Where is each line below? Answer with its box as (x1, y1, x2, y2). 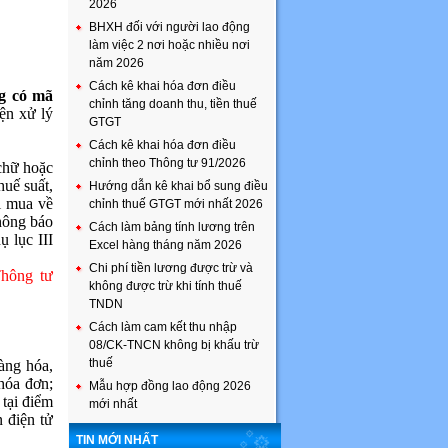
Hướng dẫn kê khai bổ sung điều (89, 179, 268, 193)
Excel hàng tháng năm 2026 (89, 238, 242, 252)
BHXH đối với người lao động (89, 20, 250, 34)
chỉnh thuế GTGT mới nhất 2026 (89, 197, 263, 211)
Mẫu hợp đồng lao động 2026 (89, 379, 251, 393)
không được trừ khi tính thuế (89, 279, 242, 293)
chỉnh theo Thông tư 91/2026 (89, 156, 246, 170)
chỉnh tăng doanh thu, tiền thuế (89, 97, 257, 111)
